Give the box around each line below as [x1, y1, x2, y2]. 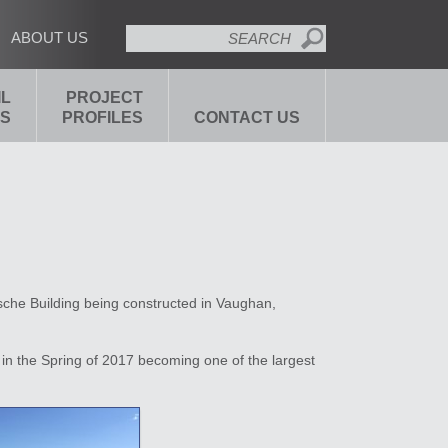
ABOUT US [11, 29, 88, 46]
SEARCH [126, 27, 183, 43]
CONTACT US [194, 109, 300, 126]
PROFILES [62, 109, 143, 126]
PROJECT [66, 89, 143, 106]
